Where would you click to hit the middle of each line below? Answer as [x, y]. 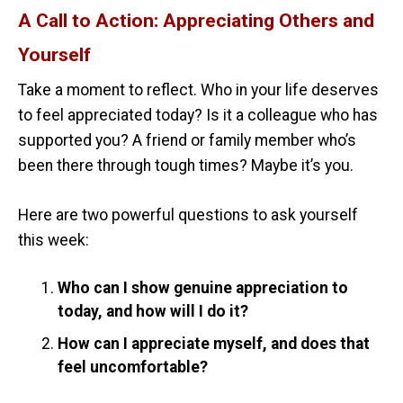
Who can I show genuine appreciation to [203, 288]
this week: [54, 240]
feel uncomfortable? [133, 367]
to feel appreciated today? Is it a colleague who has [198, 116]
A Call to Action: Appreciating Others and [196, 20]
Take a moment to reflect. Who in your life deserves [198, 90]
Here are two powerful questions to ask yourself [188, 215]
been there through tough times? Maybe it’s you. [186, 166]
